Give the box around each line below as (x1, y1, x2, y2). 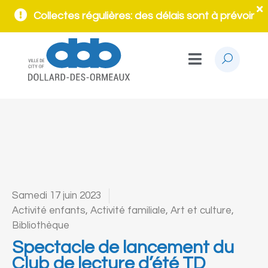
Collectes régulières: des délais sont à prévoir (33, 10, 254, 22)
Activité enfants (12, 205, 86, 216)
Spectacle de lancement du (12, 237, 234, 257)
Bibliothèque (12, 220, 69, 231)
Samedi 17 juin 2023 (12, 190, 101, 201)
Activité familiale (90, 205, 166, 216)
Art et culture (170, 205, 232, 216)
